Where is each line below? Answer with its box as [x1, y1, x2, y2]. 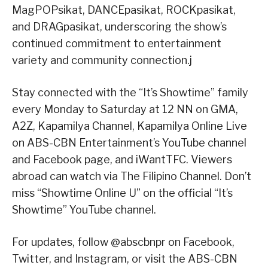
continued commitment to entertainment [12, 37, 221, 50]
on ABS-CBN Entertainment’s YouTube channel [12, 136, 246, 150]
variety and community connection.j [12, 54, 192, 67]
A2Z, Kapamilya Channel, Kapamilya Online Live [12, 120, 247, 133]
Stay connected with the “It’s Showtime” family [12, 86, 248, 99]
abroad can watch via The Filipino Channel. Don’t [12, 170, 251, 183]
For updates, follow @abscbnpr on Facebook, [12, 236, 234, 249]
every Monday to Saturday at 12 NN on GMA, [12, 103, 238, 116]
